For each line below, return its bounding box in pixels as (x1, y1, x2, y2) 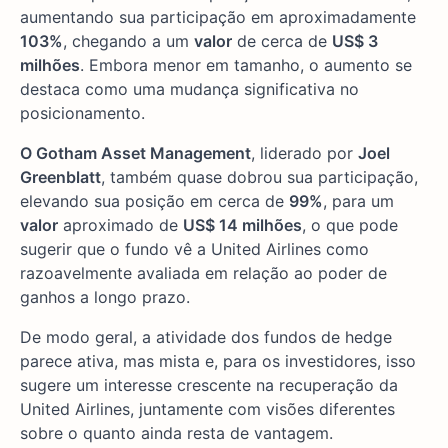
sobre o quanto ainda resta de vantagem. (20, 423, 333, 444)
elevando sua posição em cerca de (20, 191, 289, 212)
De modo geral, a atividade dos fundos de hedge (20, 327, 392, 348)
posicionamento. (20, 103, 145, 124)
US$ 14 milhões (183, 215, 302, 236)
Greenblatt (20, 167, 101, 188)
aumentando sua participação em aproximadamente (20, 7, 416, 28)
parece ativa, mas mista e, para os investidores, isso (20, 351, 416, 372)
